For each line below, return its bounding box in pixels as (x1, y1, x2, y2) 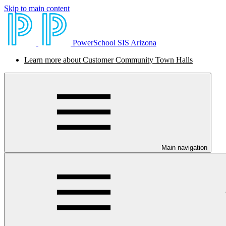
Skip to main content (4, 4, 70, 13)
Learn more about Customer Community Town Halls (24, 55, 193, 64)
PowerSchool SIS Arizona (73, 38, 156, 47)
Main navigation (161, 144, 207, 151)
